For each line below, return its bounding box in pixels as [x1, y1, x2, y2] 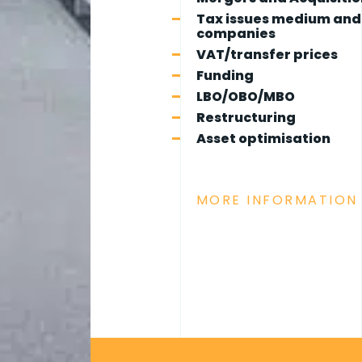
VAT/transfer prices [196, 45, 338, 64]
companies [196, 24, 276, 43]
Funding [196, 66, 254, 85]
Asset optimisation [196, 129, 330, 148]
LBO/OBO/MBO [196, 87, 295, 106]
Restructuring [196, 108, 296, 127]
